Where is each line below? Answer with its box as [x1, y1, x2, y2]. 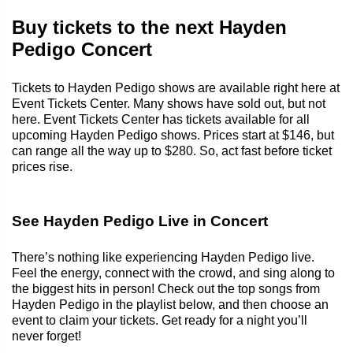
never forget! [12, 329, 81, 343]
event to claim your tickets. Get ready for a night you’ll [12, 313, 307, 327]
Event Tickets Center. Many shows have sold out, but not [12, 96, 325, 110]
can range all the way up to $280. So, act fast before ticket [12, 143, 332, 158]
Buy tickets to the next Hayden [12, 16, 287, 38]
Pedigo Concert [12, 38, 152, 60]
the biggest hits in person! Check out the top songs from [12, 281, 320, 295]
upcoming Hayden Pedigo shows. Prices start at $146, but [12, 128, 334, 142]
